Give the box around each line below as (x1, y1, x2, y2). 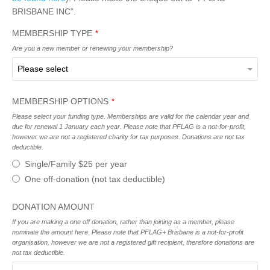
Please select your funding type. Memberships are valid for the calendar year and (12, 113, 249, 121)
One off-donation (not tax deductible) (25, 174, 165, 184)
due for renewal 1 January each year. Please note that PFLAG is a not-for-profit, (12, 123, 246, 131)
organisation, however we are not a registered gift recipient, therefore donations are (12, 239, 254, 246)
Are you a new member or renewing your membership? (12, 45, 173, 52)
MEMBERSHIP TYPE (12, 28, 92, 39)
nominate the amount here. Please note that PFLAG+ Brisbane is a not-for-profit (12, 228, 243, 236)
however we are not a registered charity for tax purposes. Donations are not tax (12, 133, 245, 141)
